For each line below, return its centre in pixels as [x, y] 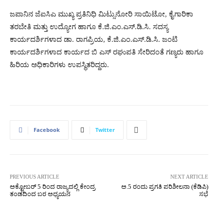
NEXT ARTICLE [189, 177]
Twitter [105, 130]
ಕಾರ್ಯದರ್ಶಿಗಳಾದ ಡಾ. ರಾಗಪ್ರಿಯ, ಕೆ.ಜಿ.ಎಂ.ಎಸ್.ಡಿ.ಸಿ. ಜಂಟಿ [94, 39]
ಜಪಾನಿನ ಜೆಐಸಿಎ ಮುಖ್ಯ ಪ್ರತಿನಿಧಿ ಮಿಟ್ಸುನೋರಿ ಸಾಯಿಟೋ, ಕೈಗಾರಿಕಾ [101, 14]
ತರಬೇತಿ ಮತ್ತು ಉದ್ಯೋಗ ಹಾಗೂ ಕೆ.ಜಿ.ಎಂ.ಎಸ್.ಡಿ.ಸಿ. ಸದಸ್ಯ [89, 27]
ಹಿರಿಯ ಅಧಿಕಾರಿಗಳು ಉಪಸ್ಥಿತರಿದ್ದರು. [59, 65]
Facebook [47, 130]
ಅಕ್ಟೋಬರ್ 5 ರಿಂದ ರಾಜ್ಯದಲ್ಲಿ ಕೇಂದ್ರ [53, 187]
